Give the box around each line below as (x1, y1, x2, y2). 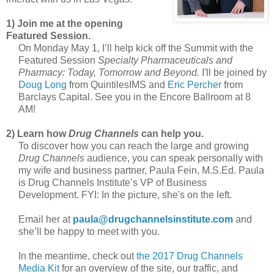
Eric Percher (168, 80, 221, 91)
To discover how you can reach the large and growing (18, 141, 249, 152)
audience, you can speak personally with (84, 153, 263, 164)
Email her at (18, 214, 73, 225)
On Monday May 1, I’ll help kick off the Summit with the (18, 43, 253, 54)
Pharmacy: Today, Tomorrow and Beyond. (18, 67, 199, 78)
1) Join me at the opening (6, 18, 123, 29)
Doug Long (18, 80, 67, 91)
